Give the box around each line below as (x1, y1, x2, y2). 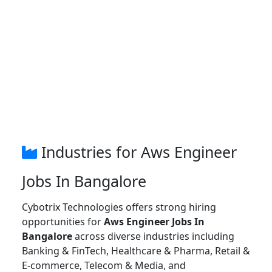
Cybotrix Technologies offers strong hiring (22, 200, 216, 214)
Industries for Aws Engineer (37, 141, 237, 163)
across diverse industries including (72, 229, 234, 243)
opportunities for (22, 215, 104, 229)
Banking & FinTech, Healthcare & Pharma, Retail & (22, 244, 250, 258)
